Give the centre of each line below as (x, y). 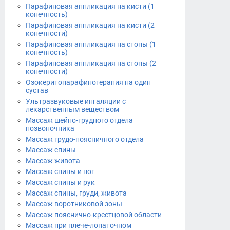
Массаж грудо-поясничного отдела (85, 139)
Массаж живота (53, 161)
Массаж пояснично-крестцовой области (94, 215)
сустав (37, 90)
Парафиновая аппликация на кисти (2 (90, 25)
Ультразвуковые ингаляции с (76, 101)
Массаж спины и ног (60, 171)
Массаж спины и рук (60, 182)
